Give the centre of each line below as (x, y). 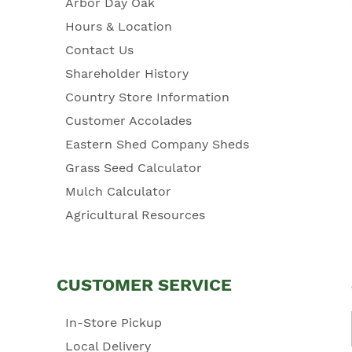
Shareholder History (126, 73)
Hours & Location (118, 26)
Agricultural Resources (135, 215)
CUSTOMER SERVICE (144, 285)
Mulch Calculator (118, 191)
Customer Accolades (128, 121)
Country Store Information (147, 97)
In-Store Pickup (113, 323)
